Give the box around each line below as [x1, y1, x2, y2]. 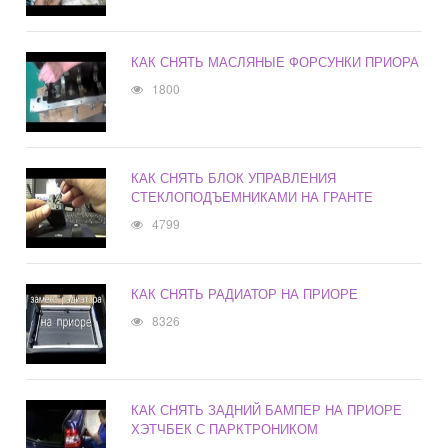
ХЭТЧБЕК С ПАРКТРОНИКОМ [131, 419, 319, 439]
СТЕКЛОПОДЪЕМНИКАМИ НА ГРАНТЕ [131, 187, 374, 207]
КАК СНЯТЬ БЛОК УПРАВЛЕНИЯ [131, 168, 337, 188]
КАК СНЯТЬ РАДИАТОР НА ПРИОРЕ [131, 284, 359, 304]
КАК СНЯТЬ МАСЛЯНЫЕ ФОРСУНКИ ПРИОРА [131, 52, 420, 72]
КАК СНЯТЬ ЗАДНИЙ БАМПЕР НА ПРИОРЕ [131, 400, 403, 420]
